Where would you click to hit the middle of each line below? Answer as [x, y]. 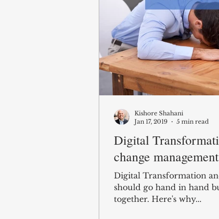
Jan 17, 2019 [151, 121]
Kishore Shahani [159, 113]
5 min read [193, 121]
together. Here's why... [158, 199]
